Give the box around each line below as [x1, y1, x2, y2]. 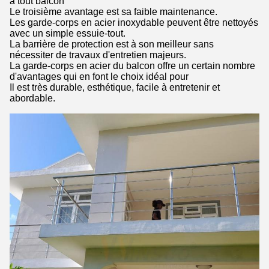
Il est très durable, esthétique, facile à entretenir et [10, 82, 220, 93]
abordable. [10, 93, 55, 104]
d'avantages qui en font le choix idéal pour [10, 71, 189, 82]
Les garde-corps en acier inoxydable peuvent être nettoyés [10, 17, 258, 28]
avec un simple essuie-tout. [10, 28, 125, 39]
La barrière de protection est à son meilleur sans [10, 39, 214, 50]
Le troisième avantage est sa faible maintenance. [10, 7, 217, 17]
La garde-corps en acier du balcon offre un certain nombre [10, 61, 255, 71]
